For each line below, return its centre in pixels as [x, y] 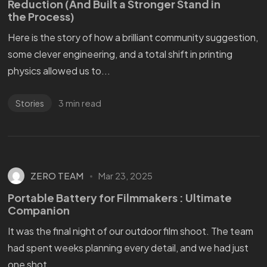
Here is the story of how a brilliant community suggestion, [133, 38]
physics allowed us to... [59, 71]
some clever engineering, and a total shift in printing [120, 54]
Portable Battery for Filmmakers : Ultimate [119, 198]
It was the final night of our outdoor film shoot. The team [130, 231]
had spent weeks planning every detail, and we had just [128, 247]
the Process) [41, 17]
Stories [30, 103]
